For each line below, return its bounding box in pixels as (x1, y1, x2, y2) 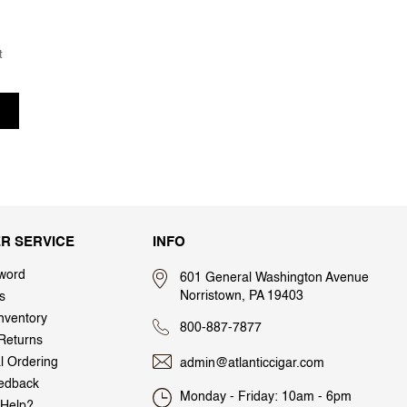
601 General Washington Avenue (180, 272, 369, 284)
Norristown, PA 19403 (180, 290, 303, 303)
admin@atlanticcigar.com (180, 357, 324, 371)
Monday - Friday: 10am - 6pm (180, 391, 352, 404)
